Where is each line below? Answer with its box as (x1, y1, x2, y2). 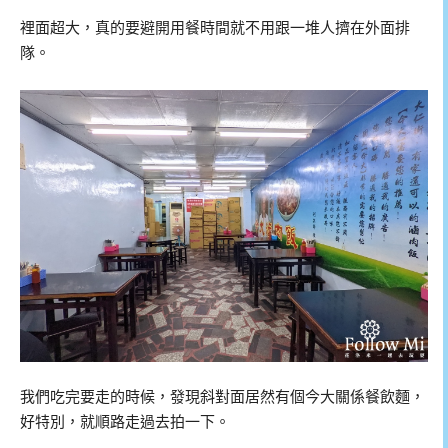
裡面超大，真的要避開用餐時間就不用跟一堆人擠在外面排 (20, 19, 410, 36)
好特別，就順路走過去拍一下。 (20, 414, 230, 431)
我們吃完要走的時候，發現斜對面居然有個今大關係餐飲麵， (20, 389, 425, 406)
